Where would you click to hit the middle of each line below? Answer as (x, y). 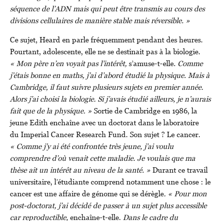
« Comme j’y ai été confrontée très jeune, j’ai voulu (92, 146)
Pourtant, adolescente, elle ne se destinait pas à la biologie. (105, 52)
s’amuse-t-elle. (153, 63)
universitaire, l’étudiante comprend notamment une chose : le (110, 182)
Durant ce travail (180, 170)
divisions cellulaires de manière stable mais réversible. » (100, 20)
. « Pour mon (185, 194)
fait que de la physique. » (51, 111)
